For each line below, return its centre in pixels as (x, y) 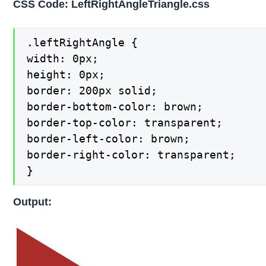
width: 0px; (63, 58)
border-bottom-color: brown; (115, 106)
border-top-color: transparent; (125, 122)
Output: (33, 202)
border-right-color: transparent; (132, 154)
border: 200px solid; (92, 90)
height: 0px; (66, 74)
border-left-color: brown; (109, 138)
